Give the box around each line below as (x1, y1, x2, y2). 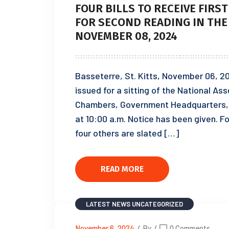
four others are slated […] (75, 127, 179, 139)
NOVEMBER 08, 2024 (75, 29, 177, 43)
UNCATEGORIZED (132, 199, 183, 208)
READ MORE (101, 164, 144, 174)
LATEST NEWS (86, 199, 130, 208)
